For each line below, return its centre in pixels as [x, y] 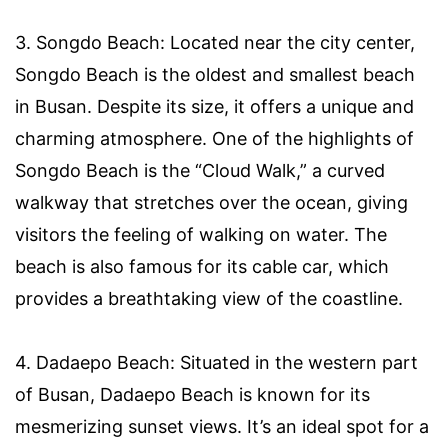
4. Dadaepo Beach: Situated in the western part [216, 362]
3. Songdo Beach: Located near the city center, [215, 42]
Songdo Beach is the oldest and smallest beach [215, 74]
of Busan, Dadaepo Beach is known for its [192, 394]
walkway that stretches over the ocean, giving [211, 202]
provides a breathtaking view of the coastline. [209, 298]
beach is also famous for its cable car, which [202, 266]
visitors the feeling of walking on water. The [201, 234]
